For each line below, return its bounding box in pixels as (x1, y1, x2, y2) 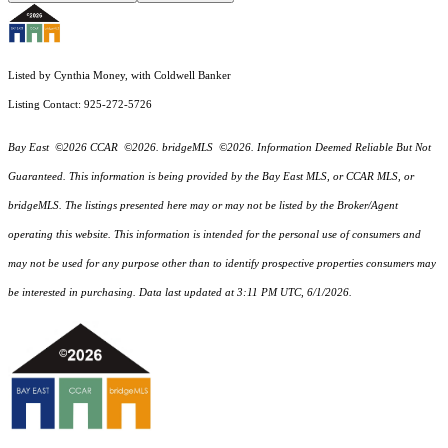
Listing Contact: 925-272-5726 (8, 99, 155, 111)
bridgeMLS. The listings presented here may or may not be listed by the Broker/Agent (8, 200, 398, 212)
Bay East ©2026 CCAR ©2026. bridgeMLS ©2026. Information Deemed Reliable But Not (8, 142, 431, 154)
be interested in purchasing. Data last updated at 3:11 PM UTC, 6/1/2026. (8, 287, 352, 299)
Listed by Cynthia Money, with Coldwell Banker (8, 70, 231, 82)
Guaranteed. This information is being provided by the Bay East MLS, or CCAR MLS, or (8, 171, 414, 183)
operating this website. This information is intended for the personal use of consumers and (8, 229, 421, 241)
